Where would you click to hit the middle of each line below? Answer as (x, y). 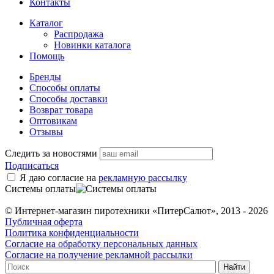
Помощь (47, 56)
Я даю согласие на (59, 178)
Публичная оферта (44, 222)
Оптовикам (53, 121)
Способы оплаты (65, 88)
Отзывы (46, 132)
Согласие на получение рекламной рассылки (99, 255)
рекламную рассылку (143, 178)
